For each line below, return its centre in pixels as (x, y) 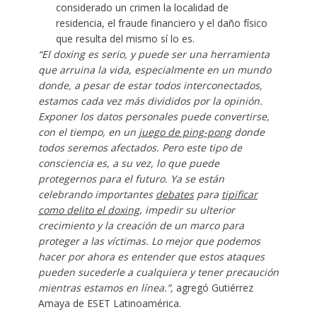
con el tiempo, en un (88, 132)
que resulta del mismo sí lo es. (125, 38)
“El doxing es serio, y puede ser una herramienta (154, 54)
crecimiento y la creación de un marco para (141, 225)
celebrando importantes (97, 194)
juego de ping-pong (185, 132)
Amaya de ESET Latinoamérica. (109, 303)
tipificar (239, 194)
